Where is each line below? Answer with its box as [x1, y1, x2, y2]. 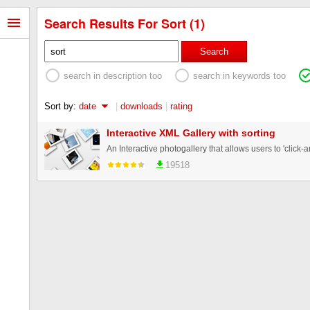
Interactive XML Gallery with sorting [107, 127, 275, 138]
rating [170, 100, 192, 111]
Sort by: [44, 100, 79, 111]
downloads [120, 100, 163, 111]
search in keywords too [193, 70, 286, 81]
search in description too [64, 70, 162, 81]
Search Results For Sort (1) [44, 15, 205, 33]
